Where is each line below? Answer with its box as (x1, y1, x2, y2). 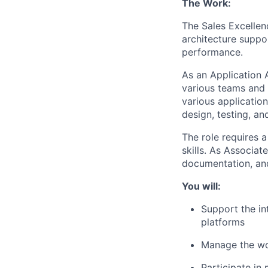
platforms (201, 215, 245, 228)
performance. (182, 45, 243, 58)
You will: (182, 179, 221, 192)
